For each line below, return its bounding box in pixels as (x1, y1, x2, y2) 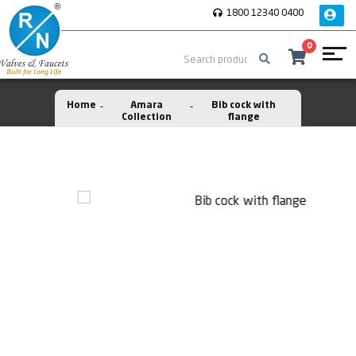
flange (226, 113, 260, 122)
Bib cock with (211, 101, 276, 110)
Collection (122, 113, 172, 122)
